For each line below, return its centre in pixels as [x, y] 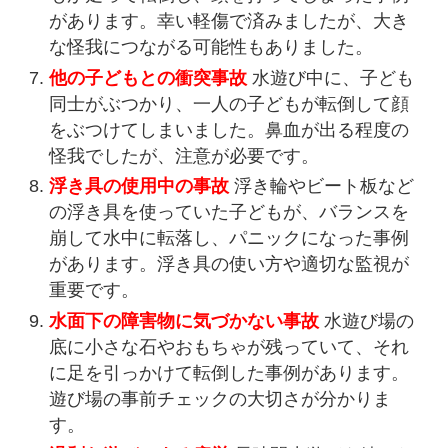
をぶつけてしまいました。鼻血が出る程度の [229, 129]
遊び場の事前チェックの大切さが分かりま [220, 398]
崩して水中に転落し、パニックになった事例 [229, 238]
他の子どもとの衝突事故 [148, 77]
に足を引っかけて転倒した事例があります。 [229, 372]
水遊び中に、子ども [331, 77]
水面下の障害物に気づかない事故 [184, 320]
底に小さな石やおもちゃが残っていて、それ [229, 346]
